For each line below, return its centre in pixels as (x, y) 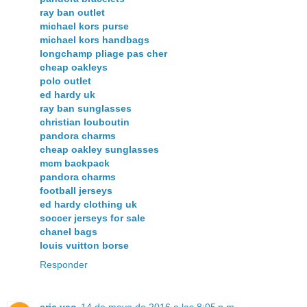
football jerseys (76, 190)
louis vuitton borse (84, 245)
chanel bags (69, 231)
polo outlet (65, 81)
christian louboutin (85, 122)
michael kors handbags (95, 39)
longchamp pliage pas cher (103, 53)
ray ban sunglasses (86, 108)
